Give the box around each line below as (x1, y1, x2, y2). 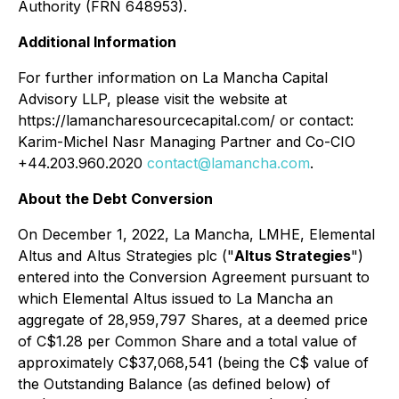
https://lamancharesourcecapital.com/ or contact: (18, 111, 354, 129)
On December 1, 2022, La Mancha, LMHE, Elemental (18, 225, 375, 243)
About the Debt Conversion (18, 190, 213, 208)
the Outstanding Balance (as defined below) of (18, 375, 330, 393)
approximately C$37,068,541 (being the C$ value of (18, 354, 369, 371)
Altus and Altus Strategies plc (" (18, 247, 234, 265)
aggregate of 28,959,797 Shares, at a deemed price (18, 311, 368, 329)
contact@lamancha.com (147, 154, 310, 172)
